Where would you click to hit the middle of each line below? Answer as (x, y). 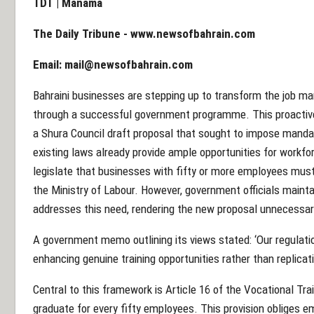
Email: (49, 64)
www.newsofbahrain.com (193, 33)
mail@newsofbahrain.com (129, 64)
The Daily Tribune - (82, 33)
